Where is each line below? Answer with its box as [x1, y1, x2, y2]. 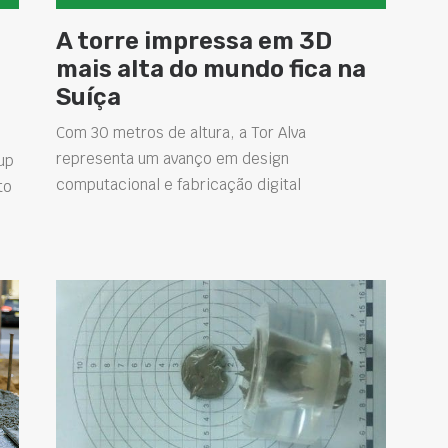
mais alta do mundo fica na [55, 54, 366, 83]
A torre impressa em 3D [55, 26, 332, 55]
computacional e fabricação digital [55, 174, 301, 194]
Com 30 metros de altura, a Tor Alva [55, 122, 306, 142]
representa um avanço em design [55, 148, 289, 168]
